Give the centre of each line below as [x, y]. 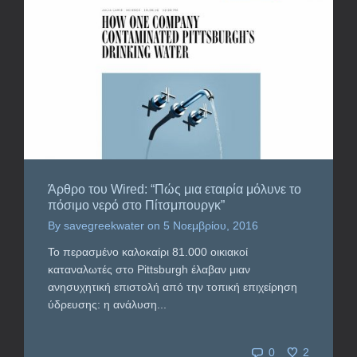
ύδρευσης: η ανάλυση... [107, 304]
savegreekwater [104, 225]
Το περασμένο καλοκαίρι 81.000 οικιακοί [148, 251]
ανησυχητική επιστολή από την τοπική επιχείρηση [173, 286]
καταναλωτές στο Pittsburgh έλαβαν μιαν [149, 269]
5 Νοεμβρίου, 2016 [211, 225]
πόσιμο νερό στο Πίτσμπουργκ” [136, 205]
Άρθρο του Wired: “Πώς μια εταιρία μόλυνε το [175, 189]
